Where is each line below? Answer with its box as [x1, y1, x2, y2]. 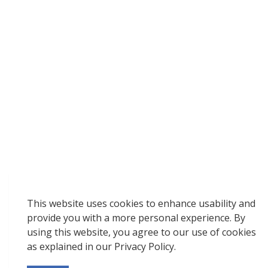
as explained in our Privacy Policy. [27, 240, 176, 253]
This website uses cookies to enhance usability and [27, 197, 255, 210]
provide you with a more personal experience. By [27, 211, 245, 224]
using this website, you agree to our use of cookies [27, 226, 256, 239]
